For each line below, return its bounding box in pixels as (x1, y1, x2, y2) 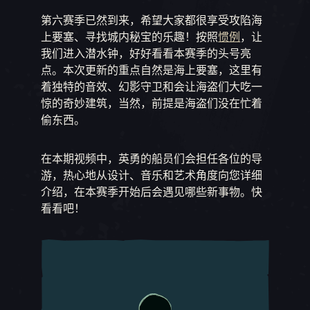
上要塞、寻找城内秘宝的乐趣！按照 (41, 29, 219, 44)
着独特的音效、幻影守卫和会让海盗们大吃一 (41, 79, 263, 94)
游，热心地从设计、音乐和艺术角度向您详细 (41, 167, 263, 183)
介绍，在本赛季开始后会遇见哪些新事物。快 (41, 184, 263, 199)
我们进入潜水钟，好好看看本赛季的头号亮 (41, 46, 252, 61)
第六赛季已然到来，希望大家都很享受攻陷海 (41, 12, 263, 28)
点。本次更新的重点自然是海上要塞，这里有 (41, 62, 263, 77)
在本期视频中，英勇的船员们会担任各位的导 (41, 151, 263, 166)
